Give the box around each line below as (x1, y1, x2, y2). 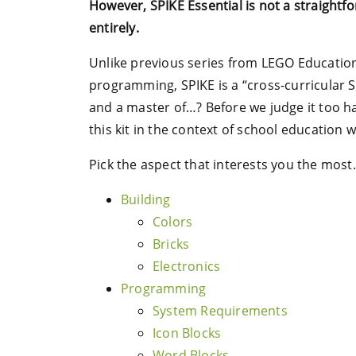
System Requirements (153, 302, 288, 319)
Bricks (153, 235, 190, 253)
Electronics (153, 257, 221, 275)
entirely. (89, 19, 139, 37)
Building (121, 191, 171, 208)
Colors (153, 213, 193, 230)
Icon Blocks (153, 324, 222, 342)
